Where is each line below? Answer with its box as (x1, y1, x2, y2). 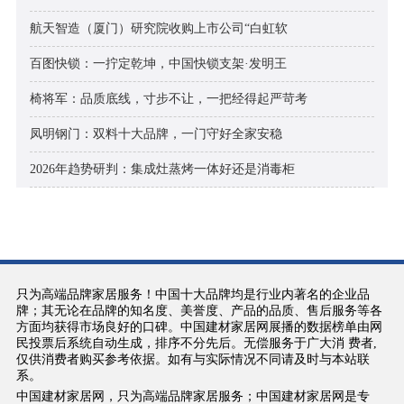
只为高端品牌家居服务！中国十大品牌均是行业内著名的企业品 (15, 288, 370, 302)
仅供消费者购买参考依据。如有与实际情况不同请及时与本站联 (15, 353, 370, 367)
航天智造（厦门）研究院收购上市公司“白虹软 (29, 22, 288, 36)
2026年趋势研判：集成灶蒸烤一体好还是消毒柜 (29, 162, 295, 177)
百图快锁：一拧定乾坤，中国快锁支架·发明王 (29, 57, 287, 71)
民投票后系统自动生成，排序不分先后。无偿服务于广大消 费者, (15, 336, 377, 351)
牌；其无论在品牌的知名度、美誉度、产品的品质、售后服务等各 (15, 304, 382, 318)
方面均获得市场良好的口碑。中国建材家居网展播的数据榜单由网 (15, 320, 382, 335)
